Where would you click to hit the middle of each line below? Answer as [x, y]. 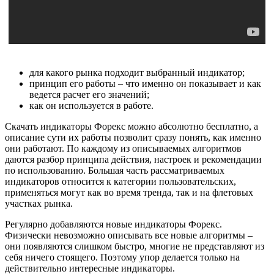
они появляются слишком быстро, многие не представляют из [135, 246]
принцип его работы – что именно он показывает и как [145, 84]
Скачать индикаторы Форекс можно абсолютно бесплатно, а [131, 127]
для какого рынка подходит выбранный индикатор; [137, 73]
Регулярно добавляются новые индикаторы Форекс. [113, 224]
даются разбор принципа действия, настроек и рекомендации [133, 160]
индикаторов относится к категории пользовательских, [120, 182]
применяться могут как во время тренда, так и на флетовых [129, 193]
